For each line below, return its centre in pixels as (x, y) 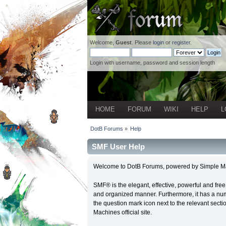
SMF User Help (118, 147)
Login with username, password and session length (152, 63)
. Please (142, 42)
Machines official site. (122, 212)
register (181, 42)
